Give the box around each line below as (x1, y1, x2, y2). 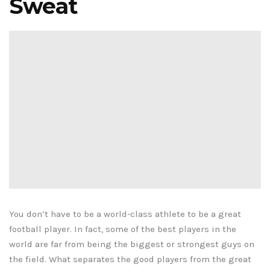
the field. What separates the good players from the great (9, 254, 251, 265)
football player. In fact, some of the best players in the (9, 224, 236, 235)
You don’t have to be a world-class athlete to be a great (9, 209, 241, 220)
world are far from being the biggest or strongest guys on (9, 239, 254, 250)
